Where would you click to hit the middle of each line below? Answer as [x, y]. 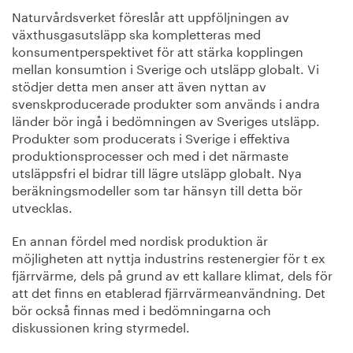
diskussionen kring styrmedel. [101, 325]
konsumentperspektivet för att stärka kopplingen [158, 50]
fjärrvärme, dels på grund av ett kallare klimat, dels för [172, 273]
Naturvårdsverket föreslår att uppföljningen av [150, 15]
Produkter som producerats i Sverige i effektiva [151, 136]
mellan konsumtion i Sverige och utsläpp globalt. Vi [165, 67]
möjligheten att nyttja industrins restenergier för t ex [169, 256]
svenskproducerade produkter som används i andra [166, 102]
